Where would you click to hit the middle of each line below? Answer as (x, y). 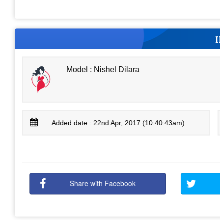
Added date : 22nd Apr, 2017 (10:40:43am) (118, 123)
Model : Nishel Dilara (103, 69)
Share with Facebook (103, 183)
